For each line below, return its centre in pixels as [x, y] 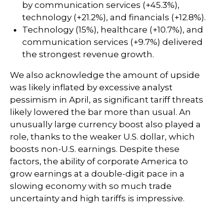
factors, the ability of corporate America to [99, 161]
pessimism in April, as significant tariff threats [107, 100]
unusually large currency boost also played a [105, 124]
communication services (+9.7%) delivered [112, 42]
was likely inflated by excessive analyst [91, 87]
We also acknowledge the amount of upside [105, 75]
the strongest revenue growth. [88, 54]
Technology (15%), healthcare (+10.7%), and [113, 30]
